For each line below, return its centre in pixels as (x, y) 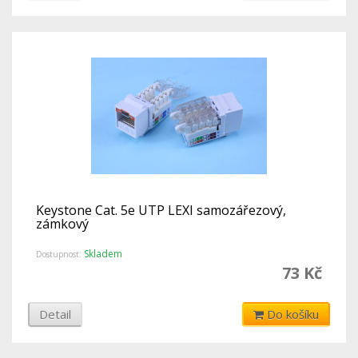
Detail (55, 314)
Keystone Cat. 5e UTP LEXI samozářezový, (161, 211)
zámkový (62, 224)
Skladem (103, 253)
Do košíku (293, 314)
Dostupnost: (60, 254)
